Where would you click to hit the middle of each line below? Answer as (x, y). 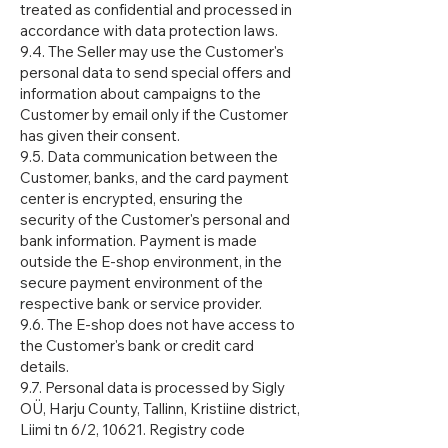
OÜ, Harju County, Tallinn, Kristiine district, (160, 409)
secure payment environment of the (141, 283)
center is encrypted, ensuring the (131, 199)
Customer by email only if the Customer (154, 115)
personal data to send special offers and (155, 73)
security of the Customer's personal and (155, 220)
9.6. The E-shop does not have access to (157, 325)
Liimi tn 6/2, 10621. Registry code (132, 430)
